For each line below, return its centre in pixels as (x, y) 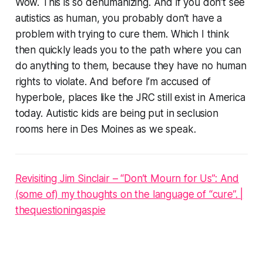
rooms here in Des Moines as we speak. (105, 129)
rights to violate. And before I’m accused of (113, 81)
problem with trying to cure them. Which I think (122, 34)
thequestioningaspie (60, 210)
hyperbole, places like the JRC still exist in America (130, 97)
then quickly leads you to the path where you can (128, 50)
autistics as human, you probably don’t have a (119, 18)
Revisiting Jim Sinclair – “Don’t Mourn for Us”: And (127, 178)
